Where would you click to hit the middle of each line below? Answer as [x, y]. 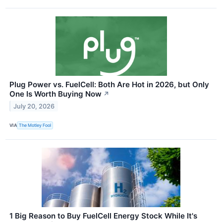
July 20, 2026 [34, 106]
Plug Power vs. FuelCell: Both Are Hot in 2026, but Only [109, 84]
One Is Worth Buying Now [55, 94]
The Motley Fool [35, 125]
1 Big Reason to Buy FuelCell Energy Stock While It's [103, 216]
